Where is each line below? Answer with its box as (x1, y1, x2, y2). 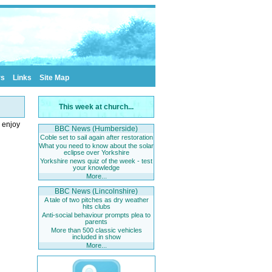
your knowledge (73, 164, 120, 171)
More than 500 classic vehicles (50, 226, 142, 234)
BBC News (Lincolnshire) (55, 187, 138, 195)
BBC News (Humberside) (55, 124, 138, 133)
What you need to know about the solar (39, 142, 154, 149)
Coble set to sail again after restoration (39, 134, 153, 141)
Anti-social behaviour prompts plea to (42, 211, 151, 219)
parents (85, 218, 107, 225)
